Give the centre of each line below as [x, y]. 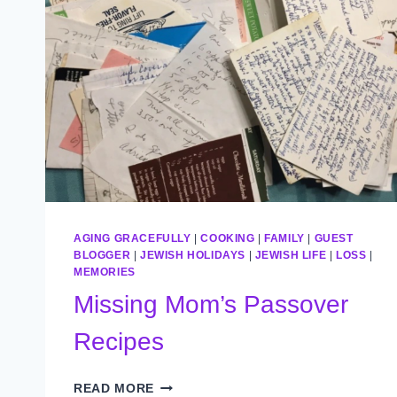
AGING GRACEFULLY [132, 238]
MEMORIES [105, 272]
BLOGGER [102, 255]
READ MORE [114, 388]
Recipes [119, 341]
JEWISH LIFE [291, 255]
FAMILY [284, 238]
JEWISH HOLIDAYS [192, 255]
